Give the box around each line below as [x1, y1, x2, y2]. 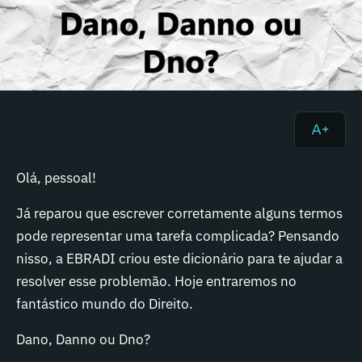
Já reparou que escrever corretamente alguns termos [16, 204, 343, 222]
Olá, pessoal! [16, 169, 96, 187]
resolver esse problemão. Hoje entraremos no [16, 272, 297, 290]
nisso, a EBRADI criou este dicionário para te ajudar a [16, 250, 343, 267]
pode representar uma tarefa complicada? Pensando [16, 227, 339, 245]
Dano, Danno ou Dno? [16, 330, 150, 348]
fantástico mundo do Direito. [16, 295, 193, 313]
